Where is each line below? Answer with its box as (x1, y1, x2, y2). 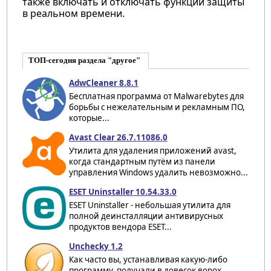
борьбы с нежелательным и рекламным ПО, (68, 101, 245, 113)
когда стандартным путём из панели (68, 155, 215, 167)
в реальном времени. (22, 6, 125, 20)
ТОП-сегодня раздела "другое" (28, 56, 140, 65)
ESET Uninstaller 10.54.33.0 (68, 186, 177, 197)
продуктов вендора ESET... (68, 221, 172, 232)
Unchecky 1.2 (68, 240, 123, 252)
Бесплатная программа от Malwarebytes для (68, 90, 244, 102)
